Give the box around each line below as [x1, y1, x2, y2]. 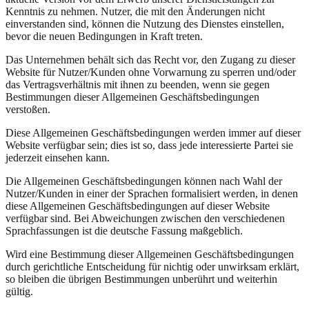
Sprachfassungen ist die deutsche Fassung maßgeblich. [6, 224, 243, 237]
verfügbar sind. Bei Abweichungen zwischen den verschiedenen [6, 212, 285, 224]
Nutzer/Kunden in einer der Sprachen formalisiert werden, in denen [6, 187, 298, 199]
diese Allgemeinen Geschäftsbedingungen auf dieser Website [6, 199, 270, 212]
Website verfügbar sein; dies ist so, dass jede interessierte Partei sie [6, 139, 293, 151]
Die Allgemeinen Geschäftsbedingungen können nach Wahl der [6, 175, 282, 187]
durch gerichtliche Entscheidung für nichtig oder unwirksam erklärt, [6, 260, 299, 272]
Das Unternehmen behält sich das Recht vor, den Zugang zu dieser [6, 53, 295, 66]
